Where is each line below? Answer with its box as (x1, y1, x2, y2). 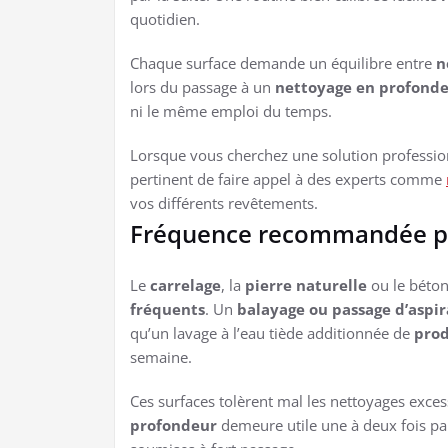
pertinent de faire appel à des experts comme (130, 168, 446, 189)
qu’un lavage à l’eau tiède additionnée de (130, 322, 414, 343)
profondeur (130, 414, 217, 435)
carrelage (150, 274, 221, 295)
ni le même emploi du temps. (130, 100, 332, 121)
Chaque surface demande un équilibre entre (130, 52, 436, 73)
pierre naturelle (245, 274, 367, 295)
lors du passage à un (130, 76, 275, 97)
